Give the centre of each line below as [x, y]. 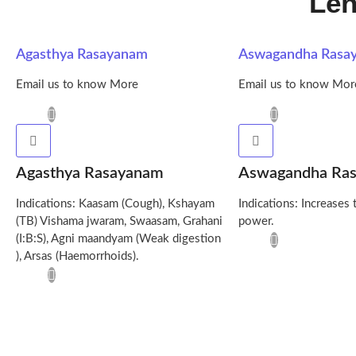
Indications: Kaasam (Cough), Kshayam [115, 204]
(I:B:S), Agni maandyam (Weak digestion [118, 239]
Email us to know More [77, 85]
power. [256, 222]
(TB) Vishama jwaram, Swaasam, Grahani [119, 222]
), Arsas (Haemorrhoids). [77, 257]
